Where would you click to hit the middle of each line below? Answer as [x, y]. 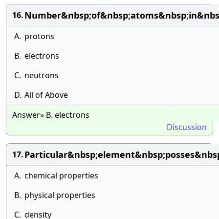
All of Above [46, 95]
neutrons [42, 75]
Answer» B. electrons [51, 115]
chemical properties [61, 175]
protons [39, 36]
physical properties [60, 195]
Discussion [187, 127]
